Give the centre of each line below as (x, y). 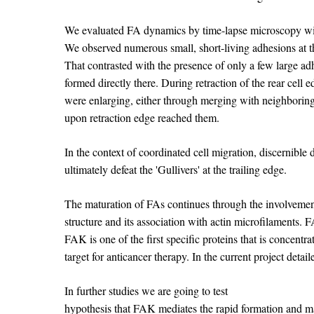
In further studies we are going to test (146, 291)
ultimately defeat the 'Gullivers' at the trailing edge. (176, 170)
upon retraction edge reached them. (142, 118)
